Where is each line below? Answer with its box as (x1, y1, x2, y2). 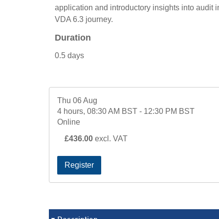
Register (64, 161, 94, 169)
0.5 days (54, 51, 84, 60)
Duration (54, 33, 91, 43)
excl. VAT (94, 134, 128, 143)
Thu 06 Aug (57, 96, 97, 105)
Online (57, 118, 80, 126)
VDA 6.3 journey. (54, 15, 113, 23)
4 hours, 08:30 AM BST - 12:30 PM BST (57, 107, 195, 115)
